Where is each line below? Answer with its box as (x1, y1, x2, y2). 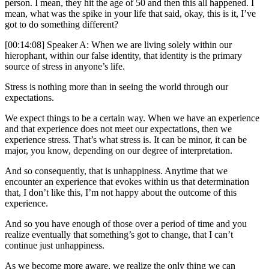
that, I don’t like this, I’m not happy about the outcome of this (5, 187, 237, 198)
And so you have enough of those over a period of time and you (5, 219, 247, 229)
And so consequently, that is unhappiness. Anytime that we (5, 166, 228, 177)
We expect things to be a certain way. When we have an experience (5, 113, 259, 124)
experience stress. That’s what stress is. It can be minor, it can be (5, 134, 247, 145)
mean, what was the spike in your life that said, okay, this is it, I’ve (5, 8, 256, 19)
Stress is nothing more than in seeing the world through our (5, 82, 228, 92)
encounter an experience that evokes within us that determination (5, 177, 249, 187)
